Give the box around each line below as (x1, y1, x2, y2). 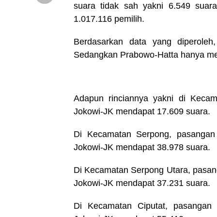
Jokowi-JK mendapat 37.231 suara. (74, 178, 210, 188)
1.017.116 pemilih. (74, 14, 144, 24)
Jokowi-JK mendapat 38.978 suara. (74, 142, 210, 152)
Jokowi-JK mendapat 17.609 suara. (74, 107, 210, 116)
